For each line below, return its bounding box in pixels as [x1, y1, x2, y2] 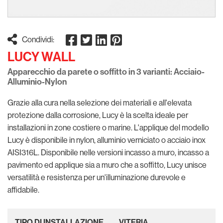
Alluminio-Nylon [7, 76, 67, 87]
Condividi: [22, 34, 54, 44]
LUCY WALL [7, 48, 75, 65]
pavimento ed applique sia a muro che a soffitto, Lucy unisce [7, 159, 207, 170]
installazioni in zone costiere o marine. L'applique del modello [7, 122, 209, 132]
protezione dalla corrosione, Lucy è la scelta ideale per [7, 110, 188, 120]
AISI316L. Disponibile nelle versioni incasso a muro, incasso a [7, 147, 209, 157]
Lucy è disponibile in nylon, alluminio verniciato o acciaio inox [7, 134, 206, 145]
